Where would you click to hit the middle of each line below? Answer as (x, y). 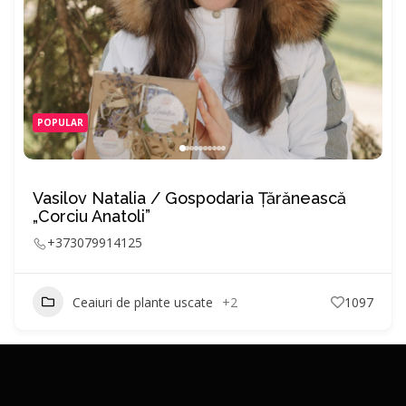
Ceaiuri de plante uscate (143, 302)
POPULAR (60, 122)
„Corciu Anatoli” (92, 216)
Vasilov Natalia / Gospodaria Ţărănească (189, 198)
